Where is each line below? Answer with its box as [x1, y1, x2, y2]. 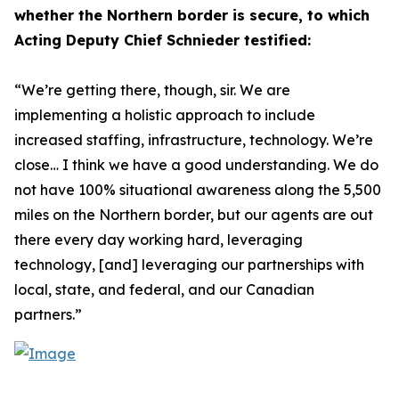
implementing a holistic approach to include [14, 106, 315, 124]
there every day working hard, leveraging [14, 231, 303, 248]
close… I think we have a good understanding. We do [14, 156, 379, 174]
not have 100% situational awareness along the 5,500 [14, 181, 381, 199]
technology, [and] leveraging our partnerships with [14, 256, 364, 273]
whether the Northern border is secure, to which [14, 6, 370, 24]
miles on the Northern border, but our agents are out [14, 206, 373, 224]
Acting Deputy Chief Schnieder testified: [14, 31, 311, 49]
